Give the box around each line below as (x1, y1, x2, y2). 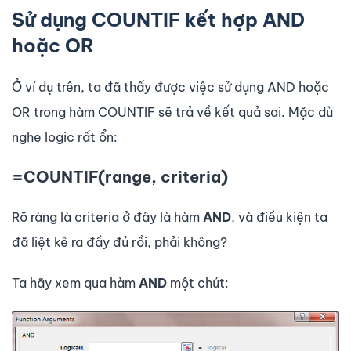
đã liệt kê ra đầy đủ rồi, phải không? (12, 234, 227, 251)
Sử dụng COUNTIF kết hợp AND (12, 8, 305, 32)
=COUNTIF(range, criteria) (12, 167, 228, 187)
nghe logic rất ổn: (12, 129, 118, 146)
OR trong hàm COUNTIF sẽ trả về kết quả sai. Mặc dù (12, 104, 333, 121)
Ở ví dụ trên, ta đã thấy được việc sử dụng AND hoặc (12, 79, 329, 96)
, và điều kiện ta (231, 209, 327, 226)
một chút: (170, 275, 229, 291)
